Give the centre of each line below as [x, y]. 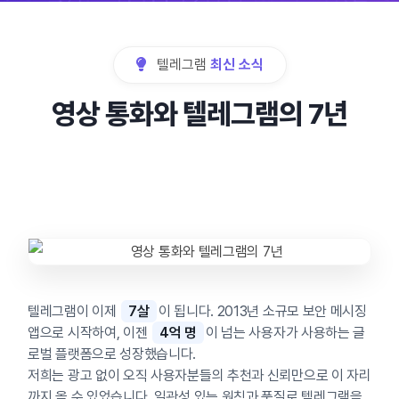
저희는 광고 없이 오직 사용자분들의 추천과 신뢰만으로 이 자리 [199, 375]
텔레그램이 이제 [74, 311]
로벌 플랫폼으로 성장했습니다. [112, 354]
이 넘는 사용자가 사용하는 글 [285, 333]
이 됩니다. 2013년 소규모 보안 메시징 [262, 311]
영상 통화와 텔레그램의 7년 [199, 114]
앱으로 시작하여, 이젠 [90, 333]
